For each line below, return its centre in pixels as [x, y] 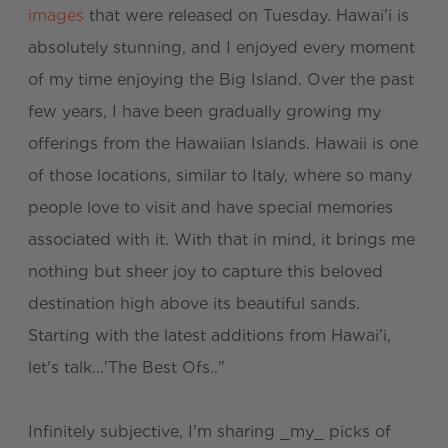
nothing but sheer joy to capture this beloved [205, 271]
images [56, 15]
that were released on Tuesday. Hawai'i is [246, 15]
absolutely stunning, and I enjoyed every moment [221, 47]
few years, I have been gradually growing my [204, 111]
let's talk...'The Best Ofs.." [126, 367]
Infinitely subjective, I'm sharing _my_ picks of [209, 431]
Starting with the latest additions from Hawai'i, [209, 335]
